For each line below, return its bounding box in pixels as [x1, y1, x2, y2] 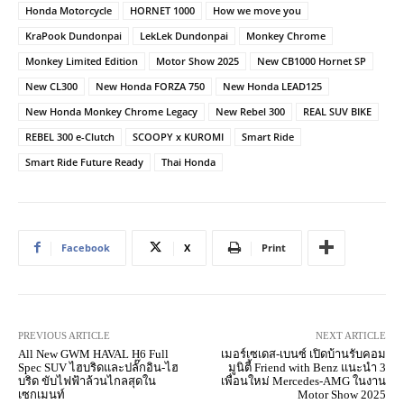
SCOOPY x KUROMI [133, 129, 224, 143]
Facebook [61, 240, 110, 254]
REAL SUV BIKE [303, 104, 372, 118]
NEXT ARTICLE [315, 329, 386, 341]
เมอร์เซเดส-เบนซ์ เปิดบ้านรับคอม [220, 346, 386, 361]
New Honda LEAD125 [223, 78, 322, 93]
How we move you [213, 3, 301, 17]
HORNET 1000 [130, 3, 195, 17]
